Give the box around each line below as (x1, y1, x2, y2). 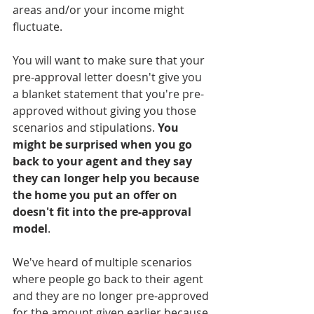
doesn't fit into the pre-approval (13, 204, 194, 219)
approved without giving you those (13, 103, 199, 118)
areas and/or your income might (13, 2, 187, 18)
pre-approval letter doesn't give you (13, 69, 205, 85)
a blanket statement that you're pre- (13, 86, 204, 102)
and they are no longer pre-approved (13, 288, 212, 303)
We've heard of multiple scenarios (13, 254, 195, 270)
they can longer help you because (13, 170, 202, 186)
